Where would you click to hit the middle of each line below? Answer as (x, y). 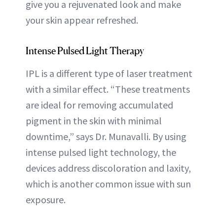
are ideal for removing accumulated (99, 105)
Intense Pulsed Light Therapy (85, 51)
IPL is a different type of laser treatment (109, 73)
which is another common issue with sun (108, 184)
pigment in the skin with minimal (94, 120)
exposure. (46, 199)
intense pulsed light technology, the (101, 152)
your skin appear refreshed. (82, 20)
